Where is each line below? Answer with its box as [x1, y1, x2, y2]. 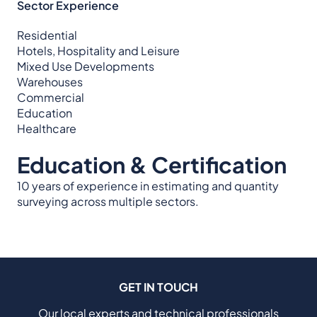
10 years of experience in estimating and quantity [17, 178, 279, 193]
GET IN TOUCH [119, 279, 198, 294]
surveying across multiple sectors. [17, 193, 199, 209]
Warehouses [17, 74, 83, 89]
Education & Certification [17, 151, 287, 178]
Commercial [17, 89, 84, 105]
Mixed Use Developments [17, 58, 154, 74]
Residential [17, 27, 77, 42]
